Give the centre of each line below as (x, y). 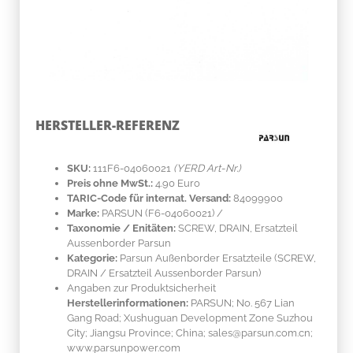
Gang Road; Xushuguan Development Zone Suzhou (190, 318)
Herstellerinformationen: (128, 303)
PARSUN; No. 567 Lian (242, 303)
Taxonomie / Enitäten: (121, 228)
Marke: (83, 213)
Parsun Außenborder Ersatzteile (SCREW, (217, 258)
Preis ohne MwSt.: (110, 183)
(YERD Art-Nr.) (207, 168)
